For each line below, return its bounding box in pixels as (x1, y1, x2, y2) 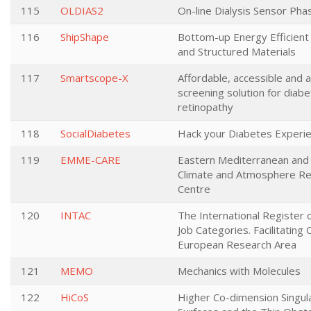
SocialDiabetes (60, 126, 131, 140)
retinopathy (178, 100, 233, 114)
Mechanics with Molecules (178, 264, 301, 278)
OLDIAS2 (60, 3, 103, 17)
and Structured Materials (178, 44, 296, 58)
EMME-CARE (60, 153, 121, 167)
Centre (178, 182, 210, 196)
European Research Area (178, 237, 296, 251)
